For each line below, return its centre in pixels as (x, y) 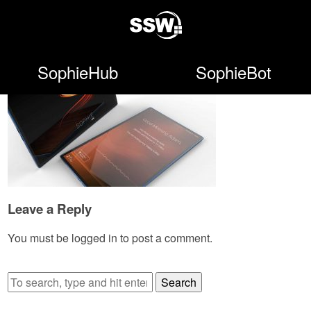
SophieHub (78, 72)
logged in (95, 238)
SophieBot (233, 72)
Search (179, 283)
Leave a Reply (50, 208)
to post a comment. (165, 238)
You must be (40, 238)
